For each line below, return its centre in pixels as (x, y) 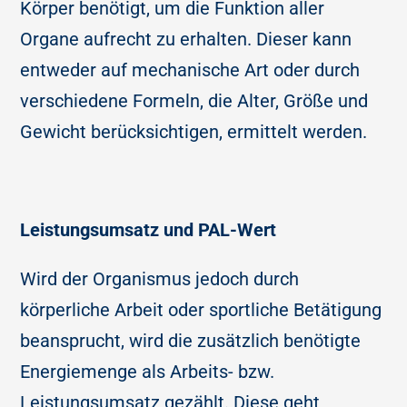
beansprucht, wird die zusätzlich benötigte (191, 341)
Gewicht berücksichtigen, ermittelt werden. (194, 132)
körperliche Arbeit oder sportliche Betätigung (201, 310)
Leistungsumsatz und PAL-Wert (149, 230)
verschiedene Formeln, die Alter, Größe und (194, 101)
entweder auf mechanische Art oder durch (190, 70)
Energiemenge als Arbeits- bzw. (148, 372)
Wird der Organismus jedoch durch (160, 279)
